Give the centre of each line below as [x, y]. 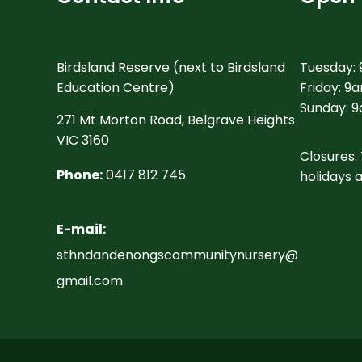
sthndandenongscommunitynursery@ [177, 255]
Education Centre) [116, 87]
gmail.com [90, 280]
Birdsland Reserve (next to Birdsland [171, 67]
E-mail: [81, 229]
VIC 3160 [83, 140]
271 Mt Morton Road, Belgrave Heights [176, 120]
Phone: [80, 175]
